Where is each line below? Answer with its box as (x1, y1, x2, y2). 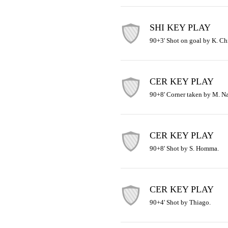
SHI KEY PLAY (149, 22, 211, 33)
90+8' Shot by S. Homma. (149, 145, 219, 152)
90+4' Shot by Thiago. (149, 198, 211, 206)
